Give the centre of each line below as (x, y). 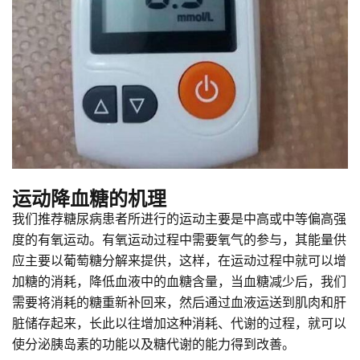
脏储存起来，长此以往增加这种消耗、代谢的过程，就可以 (179, 322)
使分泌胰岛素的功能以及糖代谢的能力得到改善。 (153, 343)
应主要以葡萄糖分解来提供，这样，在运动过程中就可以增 (179, 260)
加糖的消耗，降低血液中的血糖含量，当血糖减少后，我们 (179, 280)
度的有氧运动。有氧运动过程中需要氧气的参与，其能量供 (179, 239)
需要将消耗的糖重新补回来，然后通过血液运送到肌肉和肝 (179, 301)
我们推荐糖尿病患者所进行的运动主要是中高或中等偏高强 (179, 218)
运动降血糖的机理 (89, 197)
